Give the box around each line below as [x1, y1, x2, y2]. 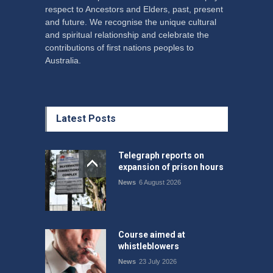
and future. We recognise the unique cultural [45, 17, 216, 27]
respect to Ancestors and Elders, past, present [45, 4, 223, 15]
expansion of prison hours [118, 162, 224, 172]
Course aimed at [118, 230, 185, 240]
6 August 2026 [139, 179, 181, 186]
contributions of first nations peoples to [45, 43, 194, 53]
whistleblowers [118, 241, 179, 252]
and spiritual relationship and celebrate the [45, 30, 209, 40]
